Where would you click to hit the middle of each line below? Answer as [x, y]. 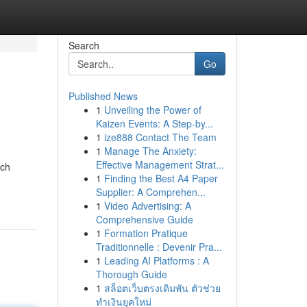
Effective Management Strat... [160, 164]
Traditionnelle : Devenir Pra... [159, 247]
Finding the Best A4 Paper [161, 178]
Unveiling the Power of [152, 110]
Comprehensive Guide [144, 219]
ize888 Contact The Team [160, 137]
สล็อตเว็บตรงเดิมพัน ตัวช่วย [162, 288]
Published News [103, 96]
